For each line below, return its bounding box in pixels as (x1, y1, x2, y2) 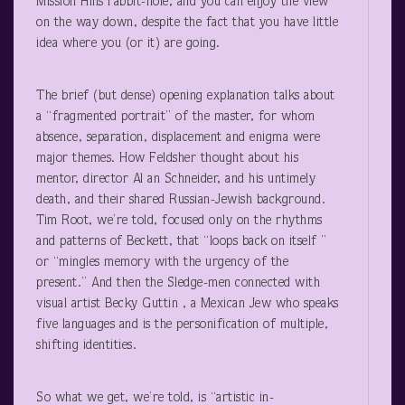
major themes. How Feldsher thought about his (36, 151, 298, 165)
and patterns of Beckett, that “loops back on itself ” (36, 234, 327, 249)
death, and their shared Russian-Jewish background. (36, 193, 325, 207)
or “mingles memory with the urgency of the (36, 255, 288, 269)
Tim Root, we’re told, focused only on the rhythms (36, 213, 323, 228)
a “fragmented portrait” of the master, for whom (36, 109, 316, 124)
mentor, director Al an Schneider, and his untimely (36, 172, 316, 186)
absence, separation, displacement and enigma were (36, 130, 321, 145)
